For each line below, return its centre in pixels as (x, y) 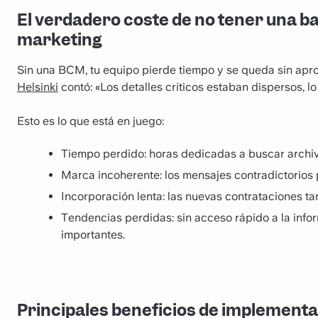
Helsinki (38, 87)
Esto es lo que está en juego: (91, 121)
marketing (60, 40)
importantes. (93, 235)
